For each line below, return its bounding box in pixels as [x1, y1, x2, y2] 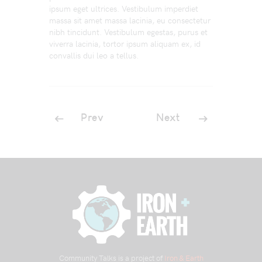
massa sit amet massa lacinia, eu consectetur [49, 15, 211, 26]
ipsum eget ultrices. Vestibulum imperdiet [49, 3, 198, 15]
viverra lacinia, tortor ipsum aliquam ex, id [49, 38, 201, 50]
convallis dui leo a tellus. [49, 50, 139, 61]
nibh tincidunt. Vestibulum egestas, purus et [49, 26, 208, 38]
